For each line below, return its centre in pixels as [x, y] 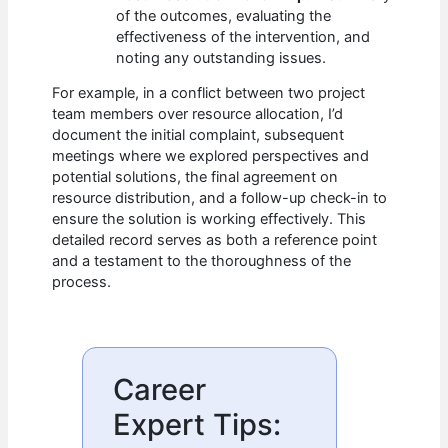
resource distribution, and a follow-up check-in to [220, 198]
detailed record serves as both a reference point [215, 240]
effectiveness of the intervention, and [243, 36]
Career [160, 389]
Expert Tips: [197, 424]
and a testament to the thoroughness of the [202, 261]
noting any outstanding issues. [221, 57]
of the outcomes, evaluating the [224, 15]
